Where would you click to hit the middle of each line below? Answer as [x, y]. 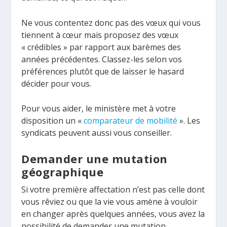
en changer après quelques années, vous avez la [113, 214]
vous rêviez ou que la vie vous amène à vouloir [110, 201]
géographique [63, 172]
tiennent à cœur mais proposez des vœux [100, 35]
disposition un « [53, 121]
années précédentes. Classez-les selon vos [102, 59]
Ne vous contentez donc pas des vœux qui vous [111, 23]
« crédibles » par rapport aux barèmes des [101, 47]
